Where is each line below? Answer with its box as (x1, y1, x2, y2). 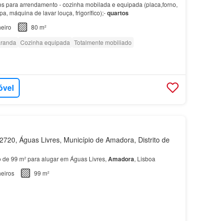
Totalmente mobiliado (74, 37, 132, 46)
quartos (107, 8, 129, 17)
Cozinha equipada (20, 37, 70, 46)
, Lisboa (134, 154, 155, 163)
